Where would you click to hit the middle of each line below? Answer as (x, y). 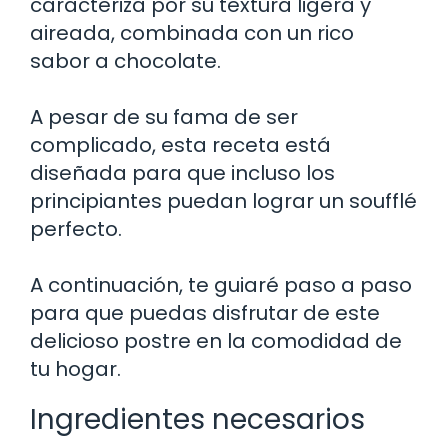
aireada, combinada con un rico (192, 32)
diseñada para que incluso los (182, 172)
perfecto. (76, 228)
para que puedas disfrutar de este (205, 312)
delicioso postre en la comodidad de (216, 340)
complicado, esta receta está (180, 144)
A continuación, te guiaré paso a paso (221, 284)
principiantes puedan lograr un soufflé (223, 200)
